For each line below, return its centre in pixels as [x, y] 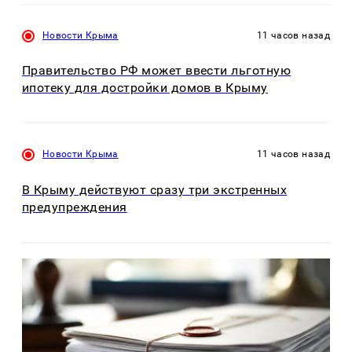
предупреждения [75, 207]
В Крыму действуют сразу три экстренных [155, 189]
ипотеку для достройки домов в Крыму [145, 88]
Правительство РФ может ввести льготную [157, 71]
